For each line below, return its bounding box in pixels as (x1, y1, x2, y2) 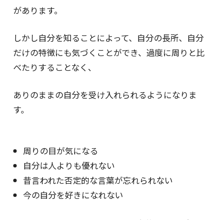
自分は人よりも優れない (23, 159, 115, 172)
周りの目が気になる (23, 144, 98, 157)
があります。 (13, 4, 62, 17)
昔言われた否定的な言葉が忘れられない (23, 174, 173, 187)
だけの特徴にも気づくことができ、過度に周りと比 (13, 46, 205, 59)
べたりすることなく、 (13, 61, 96, 74)
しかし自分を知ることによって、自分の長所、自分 (13, 31, 204, 44)
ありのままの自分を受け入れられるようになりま (13, 88, 197, 101)
